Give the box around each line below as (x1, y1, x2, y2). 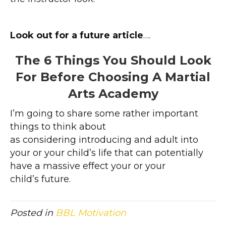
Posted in (10, 207, 55, 219)
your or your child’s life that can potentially (10, 147, 203, 159)
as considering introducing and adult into (10, 134, 198, 146)
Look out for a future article (10, 30, 143, 41)
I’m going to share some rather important (10, 108, 198, 120)
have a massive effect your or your (10, 160, 165, 172)
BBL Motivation (55, 207, 126, 219)
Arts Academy (68, 86, 158, 101)
